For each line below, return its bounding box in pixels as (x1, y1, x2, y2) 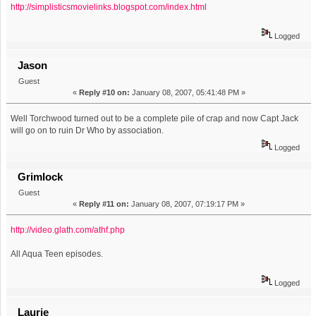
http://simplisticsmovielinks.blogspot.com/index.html (11, 1, 207, 12)
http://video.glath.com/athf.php (11, 224, 126, 235)
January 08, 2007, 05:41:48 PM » (129, 87, 245, 97)
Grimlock (18, 170, 63, 183)
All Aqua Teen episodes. (11, 248, 104, 259)
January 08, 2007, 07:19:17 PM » (129, 199, 245, 208)
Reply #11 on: (79, 199, 129, 208)
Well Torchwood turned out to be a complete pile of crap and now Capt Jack (11, 113, 299, 123)
